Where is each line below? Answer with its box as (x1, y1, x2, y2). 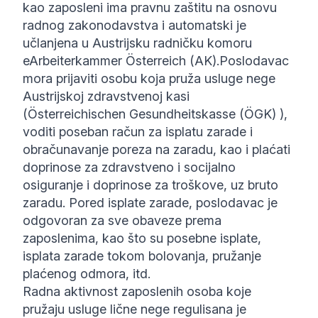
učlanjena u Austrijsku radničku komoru (23, 35, 252, 50)
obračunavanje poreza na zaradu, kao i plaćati (23, 142, 290, 157)
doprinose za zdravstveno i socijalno (23, 160, 236, 175)
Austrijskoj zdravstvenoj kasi (23, 89, 190, 104)
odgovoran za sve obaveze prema (23, 213, 221, 228)
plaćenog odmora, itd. (23, 266, 150, 281)
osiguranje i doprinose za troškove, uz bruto (23, 177, 278, 192)
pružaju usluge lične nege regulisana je (23, 302, 246, 317)
